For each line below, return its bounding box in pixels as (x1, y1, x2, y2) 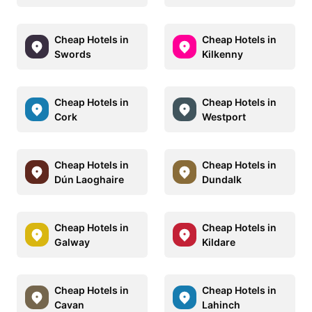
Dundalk (202, 173, 242, 185)
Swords (54, 47, 91, 60)
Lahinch (202, 298, 240, 311)
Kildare (202, 235, 235, 248)
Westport (202, 110, 246, 123)
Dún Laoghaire (54, 173, 124, 185)
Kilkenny (202, 47, 243, 60)
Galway (54, 235, 90, 248)
